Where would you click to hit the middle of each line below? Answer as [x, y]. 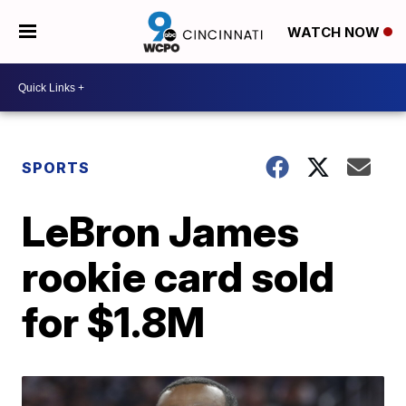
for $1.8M [114, 322]
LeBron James [161, 231]
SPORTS [56, 168]
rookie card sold [179, 276]
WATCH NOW [335, 33]
